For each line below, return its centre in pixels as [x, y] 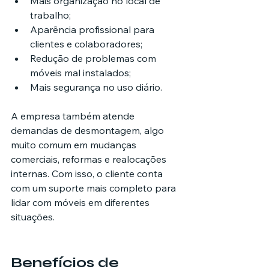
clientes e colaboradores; [86, 44]
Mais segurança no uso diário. [96, 87]
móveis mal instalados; [80, 73]
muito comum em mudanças [75, 145]
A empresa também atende [74, 116]
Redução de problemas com [94, 59]
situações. [33, 217]
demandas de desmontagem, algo [89, 131]
